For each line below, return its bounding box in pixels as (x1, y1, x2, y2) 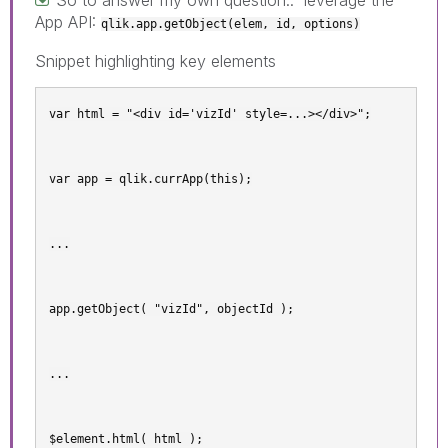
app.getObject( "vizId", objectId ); (49, 301, 294, 316)
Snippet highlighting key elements (35, 50, 276, 71)
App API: (35, 11, 101, 32)
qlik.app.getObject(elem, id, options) (101, 16, 360, 31)
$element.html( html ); (49, 431, 203, 446)
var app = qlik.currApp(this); (49, 171, 252, 186)
